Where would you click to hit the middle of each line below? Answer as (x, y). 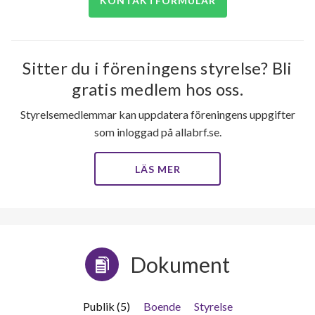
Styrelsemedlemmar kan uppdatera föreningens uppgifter (157, 115)
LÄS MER (157, 169)
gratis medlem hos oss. (157, 89)
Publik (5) (106, 307)
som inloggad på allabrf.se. (157, 132)
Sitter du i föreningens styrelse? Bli (157, 68)
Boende (162, 307)
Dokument (180, 265)
